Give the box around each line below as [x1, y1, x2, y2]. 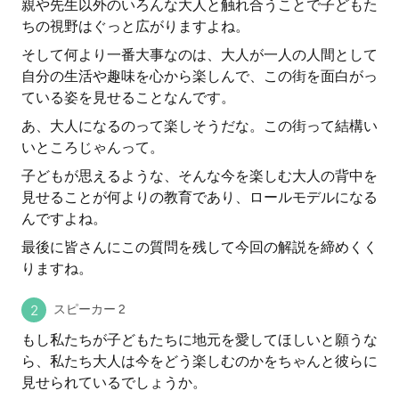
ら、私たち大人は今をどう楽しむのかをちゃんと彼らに [21, 353, 378, 370]
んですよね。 [21, 210, 107, 227]
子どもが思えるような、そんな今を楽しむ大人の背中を [21, 167, 378, 184]
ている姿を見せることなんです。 [21, 89, 235, 106]
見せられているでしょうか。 [21, 374, 207, 391]
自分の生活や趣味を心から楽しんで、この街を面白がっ [21, 68, 378, 85]
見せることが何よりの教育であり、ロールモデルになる [21, 189, 378, 206]
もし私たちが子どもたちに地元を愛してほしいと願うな [21, 331, 378, 348]
